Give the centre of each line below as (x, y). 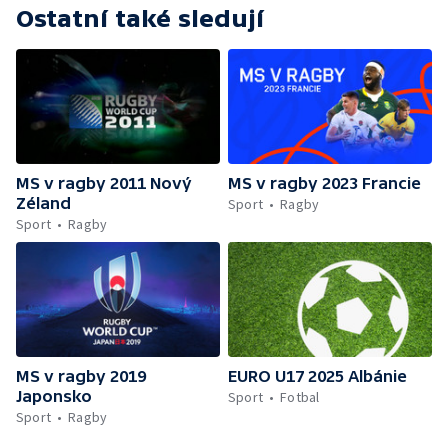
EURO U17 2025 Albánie (317, 375)
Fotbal (300, 396)
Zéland (43, 202)
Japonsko (54, 395)
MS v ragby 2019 (81, 375)
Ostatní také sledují (140, 18)
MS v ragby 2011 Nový (104, 182)
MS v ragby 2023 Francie (324, 182)
